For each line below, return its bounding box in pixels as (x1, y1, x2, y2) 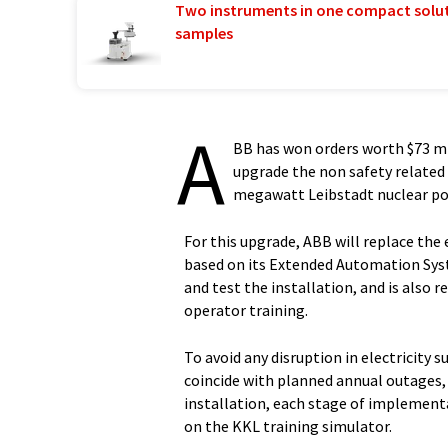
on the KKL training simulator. (184, 416, 392, 436)
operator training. (184, 300, 308, 320)
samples (174, 23, 233, 43)
